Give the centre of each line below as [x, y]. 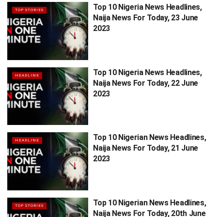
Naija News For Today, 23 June [146, 18]
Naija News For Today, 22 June [146, 83]
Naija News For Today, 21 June [146, 148]
